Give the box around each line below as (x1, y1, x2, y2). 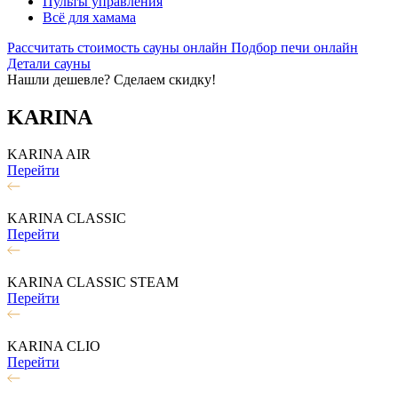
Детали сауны (7, 55, 91, 71)
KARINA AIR (7, 147, 91, 163)
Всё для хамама (43, 9, 136, 25)
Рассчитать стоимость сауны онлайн (7, 39, 231, 55)
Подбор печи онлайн (231, 39, 358, 55)
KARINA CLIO (7, 338, 100, 354)
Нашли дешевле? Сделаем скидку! (7, 71, 216, 87)
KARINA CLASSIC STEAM (7, 275, 179, 291)
